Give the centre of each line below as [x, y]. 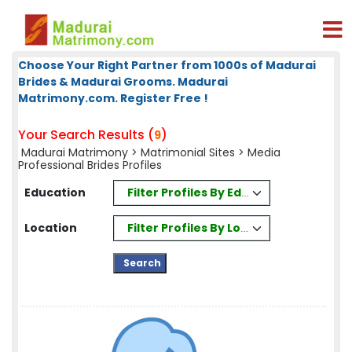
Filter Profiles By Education [207, 192]
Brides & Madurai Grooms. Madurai [123, 82]
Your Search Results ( [86, 135]
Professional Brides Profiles [90, 165]
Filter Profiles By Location [203, 227]
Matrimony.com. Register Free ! [113, 98]
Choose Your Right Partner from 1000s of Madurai [167, 65]
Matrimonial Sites [188, 152]
